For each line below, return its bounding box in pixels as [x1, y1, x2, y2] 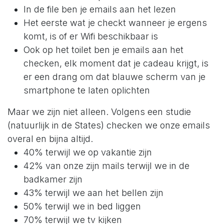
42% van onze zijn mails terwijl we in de [23, 160, 189, 171]
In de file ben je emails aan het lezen [23, 3, 176, 14]
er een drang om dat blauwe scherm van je [23, 71, 205, 82]
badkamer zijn [23, 173, 82, 184]
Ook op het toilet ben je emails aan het [23, 44, 183, 55]
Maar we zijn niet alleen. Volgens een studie [7, 106, 191, 117]
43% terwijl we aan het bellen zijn [23, 187, 163, 198]
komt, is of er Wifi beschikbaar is [23, 30, 158, 41]
